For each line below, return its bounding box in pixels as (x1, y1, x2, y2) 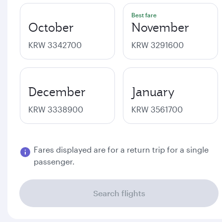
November (131, 19, 189, 35)
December (28, 84, 86, 100)
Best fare (131, 11, 157, 18)
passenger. (34, 157, 75, 166)
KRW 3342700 (28, 40, 82, 50)
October (28, 19, 74, 35)
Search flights (93, 188, 145, 198)
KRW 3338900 (28, 105, 83, 114)
